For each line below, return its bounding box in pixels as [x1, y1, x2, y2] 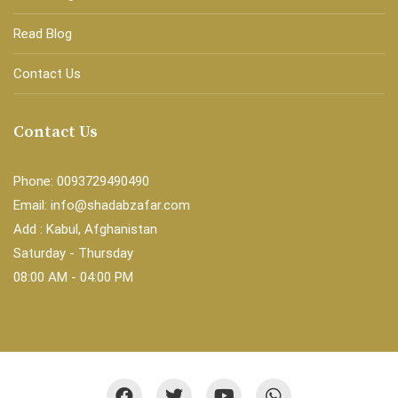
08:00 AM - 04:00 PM [13, 269, 133, 285]
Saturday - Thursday [13, 245, 133, 261]
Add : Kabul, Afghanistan [13, 221, 157, 237]
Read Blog [13, 26, 72, 42]
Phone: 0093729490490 [13, 173, 149, 189]
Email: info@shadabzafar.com [13, 197, 190, 213]
